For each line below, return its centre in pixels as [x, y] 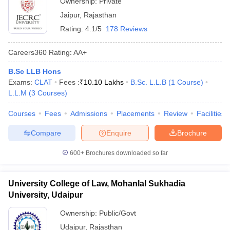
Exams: [21, 82]
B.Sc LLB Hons [35, 71]
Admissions [89, 113]
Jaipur [70, 15]
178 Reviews [127, 29]
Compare [46, 133]
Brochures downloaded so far [126, 153]
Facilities [211, 113]
